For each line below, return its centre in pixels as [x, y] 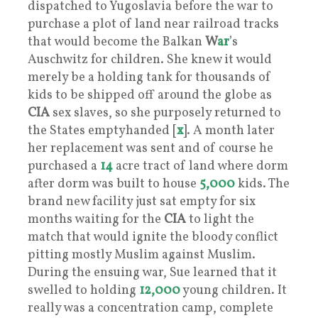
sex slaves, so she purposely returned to [165, 113]
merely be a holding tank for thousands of [149, 77]
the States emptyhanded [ [102, 131]
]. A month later [229, 131]
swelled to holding [83, 290]
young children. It [234, 290]
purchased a [64, 166]
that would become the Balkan [116, 42]
